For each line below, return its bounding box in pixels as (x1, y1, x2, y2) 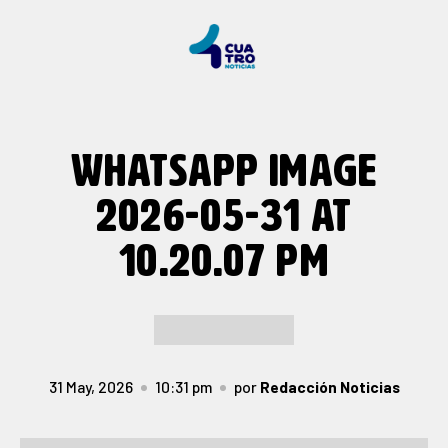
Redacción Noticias (259, 377, 400, 396)
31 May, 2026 (48, 377, 133, 396)
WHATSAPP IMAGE (71, 150, 377, 195)
